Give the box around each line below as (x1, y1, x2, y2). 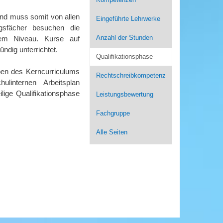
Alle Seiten (96, 128, 127, 136)
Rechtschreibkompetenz (96, 72, 166, 79)
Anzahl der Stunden (96, 34, 153, 41)
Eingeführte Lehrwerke (96, 15, 160, 22)
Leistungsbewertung (96, 91, 153, 98)
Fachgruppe (96, 110, 130, 117)
